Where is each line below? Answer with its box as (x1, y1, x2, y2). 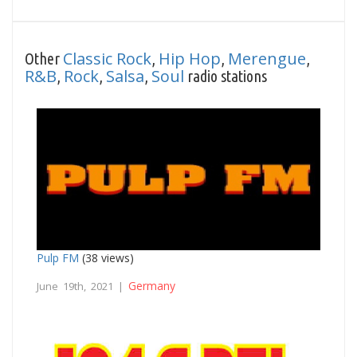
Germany (128, 277, 175, 293)
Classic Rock (63, 47, 151, 69)
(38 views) (79, 249, 134, 265)
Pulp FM (37, 249, 79, 265)
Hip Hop (159, 47, 221, 69)
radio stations (184, 66, 267, 85)
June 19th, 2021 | (37, 278, 128, 293)
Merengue (228, 47, 306, 69)
